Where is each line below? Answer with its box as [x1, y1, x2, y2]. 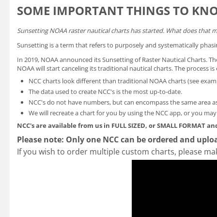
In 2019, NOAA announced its [17, 55, 102, 64]
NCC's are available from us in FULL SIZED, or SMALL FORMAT [17, 121, 207, 130]
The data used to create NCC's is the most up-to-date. [29, 87, 182, 96]
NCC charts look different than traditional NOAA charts [29, 76, 187, 85]
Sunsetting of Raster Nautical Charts [102, 55, 206, 64]
